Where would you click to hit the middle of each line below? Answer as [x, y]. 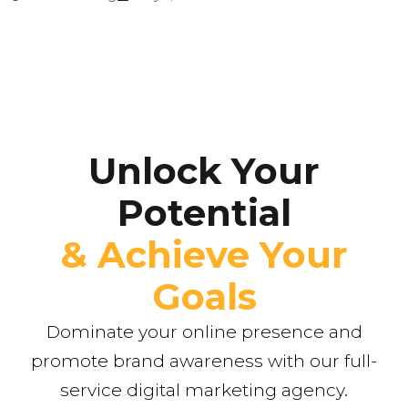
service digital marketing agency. [204, 390]
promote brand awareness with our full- [204, 361]
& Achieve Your [204, 254]
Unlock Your [204, 170]
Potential [204, 212]
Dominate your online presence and [204, 331]
